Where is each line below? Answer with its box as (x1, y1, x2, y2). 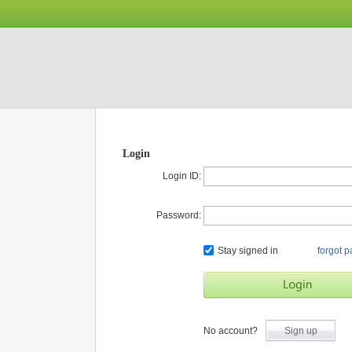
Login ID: (163, 170, 201, 181)
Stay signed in (218, 245, 278, 256)
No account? (203, 325, 258, 336)
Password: (156, 210, 201, 221)
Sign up (284, 325, 317, 336)
